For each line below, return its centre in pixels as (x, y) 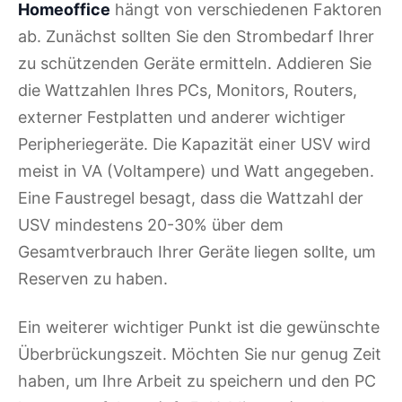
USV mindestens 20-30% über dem (151, 224)
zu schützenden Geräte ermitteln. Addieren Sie (195, 63)
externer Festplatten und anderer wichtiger (182, 117)
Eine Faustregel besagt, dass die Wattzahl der (191, 197)
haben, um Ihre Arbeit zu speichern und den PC (197, 380)
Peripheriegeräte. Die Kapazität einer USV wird (194, 144)
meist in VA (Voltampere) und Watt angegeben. (196, 170)
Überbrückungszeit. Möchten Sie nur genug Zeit (200, 354)
